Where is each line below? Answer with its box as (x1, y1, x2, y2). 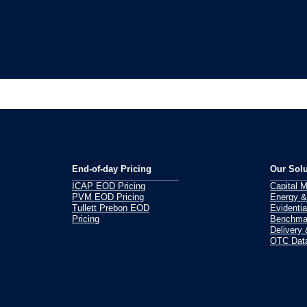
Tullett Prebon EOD (72, 203, 149, 213)
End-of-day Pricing (72, 164, 151, 174)
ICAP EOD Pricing (72, 181, 145, 191)
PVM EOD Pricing (72, 192, 144, 202)
